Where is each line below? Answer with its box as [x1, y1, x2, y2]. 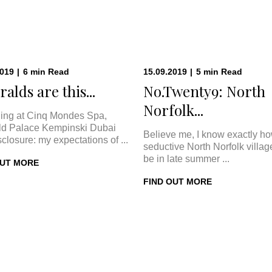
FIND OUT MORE [143, 177, 212, 186]
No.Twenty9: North [143, 81, 265, 101]
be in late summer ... [143, 154, 229, 164]
